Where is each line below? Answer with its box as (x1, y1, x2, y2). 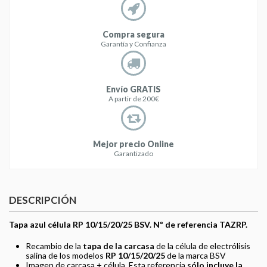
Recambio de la (26, 240, 83, 251)
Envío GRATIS (106, 84, 161, 95)
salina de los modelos (26, 250, 105, 260)
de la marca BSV (165, 250, 226, 260)
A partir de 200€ (108, 94, 159, 104)
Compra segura (103, 29, 164, 39)
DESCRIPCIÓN (9, 194, 76, 207)
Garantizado (114, 149, 153, 159)
